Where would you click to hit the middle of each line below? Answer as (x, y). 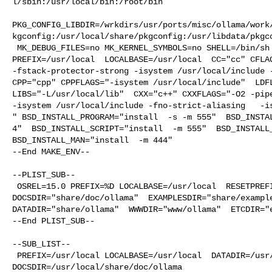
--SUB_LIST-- (41, 244)
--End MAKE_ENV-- (51, 151)
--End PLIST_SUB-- (53, 221)
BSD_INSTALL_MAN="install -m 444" (92, 140)
